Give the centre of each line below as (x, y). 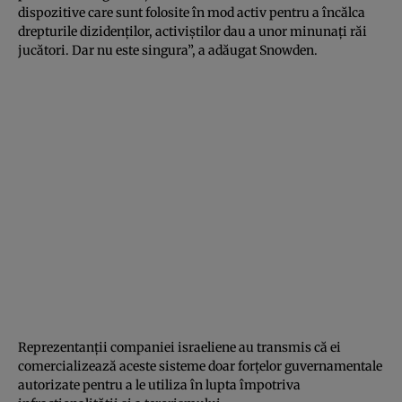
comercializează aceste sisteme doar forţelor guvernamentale (200, 366)
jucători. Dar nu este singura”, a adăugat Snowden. (168, 50)
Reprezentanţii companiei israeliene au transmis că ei (179, 347)
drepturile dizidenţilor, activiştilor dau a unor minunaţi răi (192, 31)
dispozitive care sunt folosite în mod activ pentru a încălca (192, 12)
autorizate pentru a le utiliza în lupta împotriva (159, 385)
